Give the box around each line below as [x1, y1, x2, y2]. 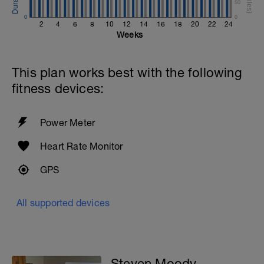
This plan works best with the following [12, 65, 242, 80]
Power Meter [40, 117, 95, 128]
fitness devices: [12, 81, 104, 96]
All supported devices [16, 197, 110, 208]
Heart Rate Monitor [40, 141, 123, 151]
